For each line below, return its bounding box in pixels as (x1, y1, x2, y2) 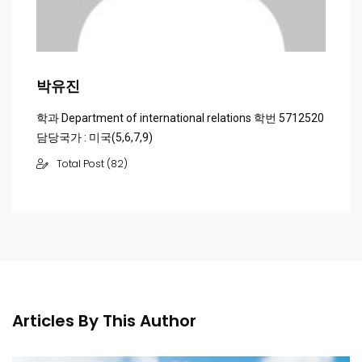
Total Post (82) (57, 157, 128, 171)
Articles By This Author (12, 309, 196, 333)
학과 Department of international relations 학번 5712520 (36, 112, 324, 125)
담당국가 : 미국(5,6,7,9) (36, 131, 153, 145)
